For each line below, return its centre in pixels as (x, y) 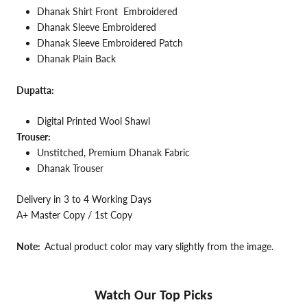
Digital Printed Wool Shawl (94, 121)
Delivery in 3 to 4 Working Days (84, 199)
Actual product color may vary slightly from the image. (159, 246)
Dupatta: (35, 90)
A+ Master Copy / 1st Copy (74, 215)
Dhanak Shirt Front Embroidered (107, 12)
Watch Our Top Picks (153, 295)
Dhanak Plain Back (76, 59)
